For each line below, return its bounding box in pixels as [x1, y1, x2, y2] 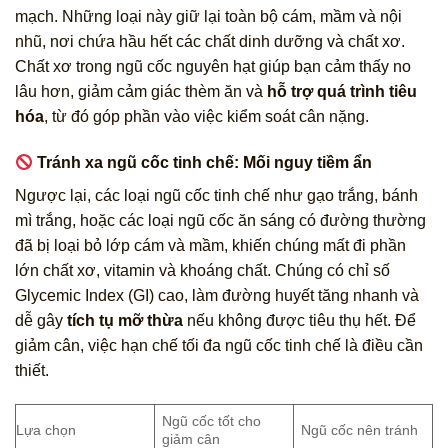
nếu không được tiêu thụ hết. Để [183, 312, 416, 330]
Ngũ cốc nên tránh [301, 421, 419, 438]
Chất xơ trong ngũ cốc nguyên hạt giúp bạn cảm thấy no [15, 58, 411, 76]
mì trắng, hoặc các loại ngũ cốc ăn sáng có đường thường [15, 212, 426, 230]
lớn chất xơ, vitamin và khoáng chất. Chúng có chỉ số [15, 262, 390, 280]
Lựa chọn [16, 421, 76, 438]
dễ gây [15, 312, 67, 330]
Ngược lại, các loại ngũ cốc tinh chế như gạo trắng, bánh [15, 187, 418, 205]
